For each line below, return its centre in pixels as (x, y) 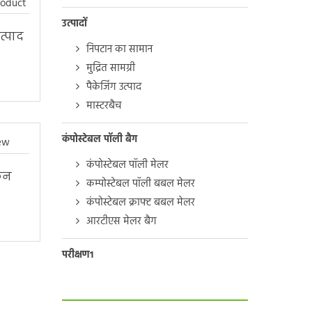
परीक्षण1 (77, 255)
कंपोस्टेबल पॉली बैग (99, 140)
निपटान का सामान (119, 49)
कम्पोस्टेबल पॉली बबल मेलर (140, 184)
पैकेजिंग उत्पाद (114, 87)
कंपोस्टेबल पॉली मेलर (127, 165)
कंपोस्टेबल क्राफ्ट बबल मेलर (140, 203)
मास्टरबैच (104, 106)
